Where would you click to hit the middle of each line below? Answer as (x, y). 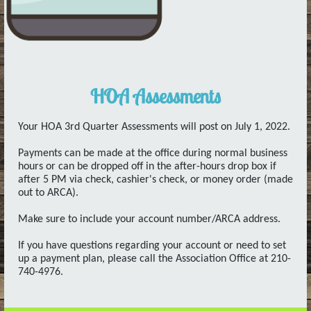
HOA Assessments (155, 96)
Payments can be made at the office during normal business (153, 153)
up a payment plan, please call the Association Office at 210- (154, 259)
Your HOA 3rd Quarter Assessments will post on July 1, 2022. (154, 127)
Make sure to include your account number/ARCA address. (149, 219)
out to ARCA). (48, 193)
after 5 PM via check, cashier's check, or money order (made (155, 180)
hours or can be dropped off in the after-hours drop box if (147, 167)
